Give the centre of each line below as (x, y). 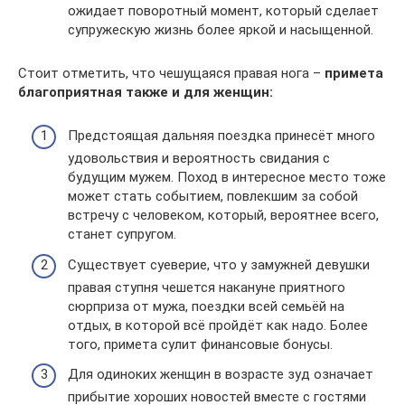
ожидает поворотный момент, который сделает (223, 10)
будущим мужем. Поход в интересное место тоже (227, 177)
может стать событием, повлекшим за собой (213, 196)
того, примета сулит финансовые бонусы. (200, 344)
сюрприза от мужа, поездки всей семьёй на (206, 306)
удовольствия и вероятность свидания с (199, 158)
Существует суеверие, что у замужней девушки (219, 264)
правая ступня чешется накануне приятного (207, 287)
